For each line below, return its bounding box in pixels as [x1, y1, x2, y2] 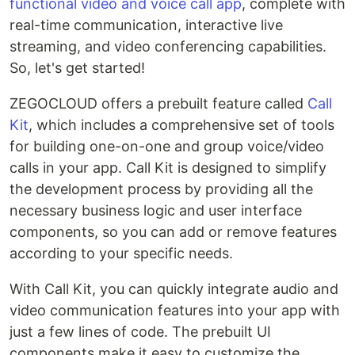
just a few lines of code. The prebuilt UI [10, 323, 271, 340]
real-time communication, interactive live [10, 17, 283, 33]
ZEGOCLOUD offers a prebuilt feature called [10, 95, 307, 112]
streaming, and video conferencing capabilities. [10, 38, 326, 55]
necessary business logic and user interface [10, 202, 302, 219]
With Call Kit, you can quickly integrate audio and [10, 281, 338, 297]
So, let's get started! [10, 59, 145, 76]
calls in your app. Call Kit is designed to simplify [10, 159, 326, 176]
